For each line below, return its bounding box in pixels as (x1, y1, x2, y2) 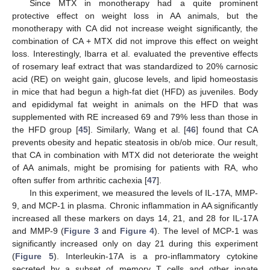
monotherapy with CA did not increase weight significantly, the (12, 24, 258, 34)
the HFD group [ (12, 125, 78, 135)
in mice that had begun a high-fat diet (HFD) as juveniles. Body (12, 87, 258, 97)
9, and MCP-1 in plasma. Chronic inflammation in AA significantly (12, 201, 258, 211)
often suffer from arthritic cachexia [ (12, 175, 147, 186)
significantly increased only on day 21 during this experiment (12, 239, 258, 249)
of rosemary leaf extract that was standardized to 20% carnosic (12, 61, 258, 72)
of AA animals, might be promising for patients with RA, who (12, 163, 258, 173)
